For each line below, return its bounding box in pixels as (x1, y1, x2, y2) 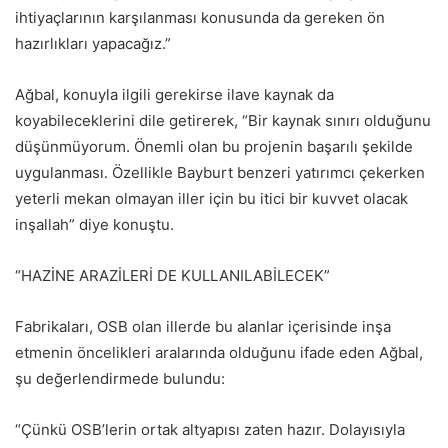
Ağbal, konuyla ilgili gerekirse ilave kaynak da (15, 85, 334, 104)
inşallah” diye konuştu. (15, 215, 174, 234)
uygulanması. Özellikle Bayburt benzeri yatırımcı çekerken (15, 163, 425, 182)
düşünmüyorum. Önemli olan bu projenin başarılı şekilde (15, 137, 413, 156)
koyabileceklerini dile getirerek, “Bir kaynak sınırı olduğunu (15, 111, 431, 130)
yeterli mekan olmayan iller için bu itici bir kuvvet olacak (15, 189, 408, 208)
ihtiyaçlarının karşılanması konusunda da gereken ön (15, 8, 385, 27)
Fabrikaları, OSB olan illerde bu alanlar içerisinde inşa (15, 317, 391, 336)
